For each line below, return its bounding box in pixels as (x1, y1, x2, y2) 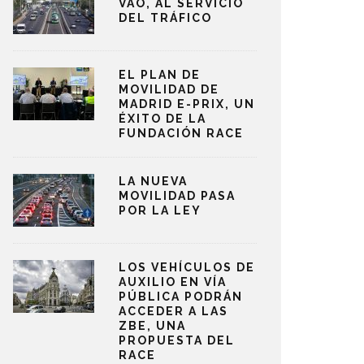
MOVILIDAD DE (119, 83, 219, 96)
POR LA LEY (119, 204, 201, 217)
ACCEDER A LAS (119, 305, 228, 318)
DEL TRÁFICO (119, 11, 212, 24)
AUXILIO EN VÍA (119, 275, 227, 288)
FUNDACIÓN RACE (119, 127, 244, 140)
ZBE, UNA (119, 319, 186, 332)
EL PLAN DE (119, 68, 201, 81)
